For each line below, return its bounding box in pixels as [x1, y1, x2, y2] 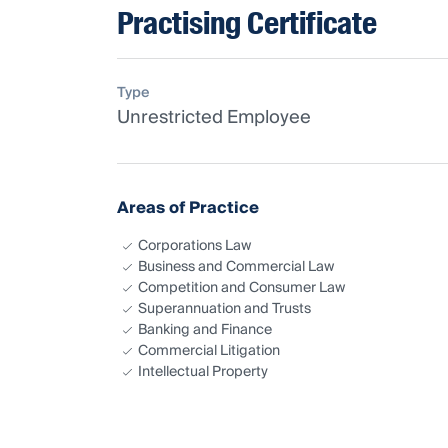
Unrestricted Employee [117, 101, 311, 133]
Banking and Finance [138, 317, 272, 342]
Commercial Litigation [138, 338, 280, 363]
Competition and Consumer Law [138, 275, 345, 300]
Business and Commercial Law [138, 254, 334, 279]
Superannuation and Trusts [138, 296, 311, 321]
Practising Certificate [117, 2, 377, 44]
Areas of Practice [117, 193, 259, 222]
